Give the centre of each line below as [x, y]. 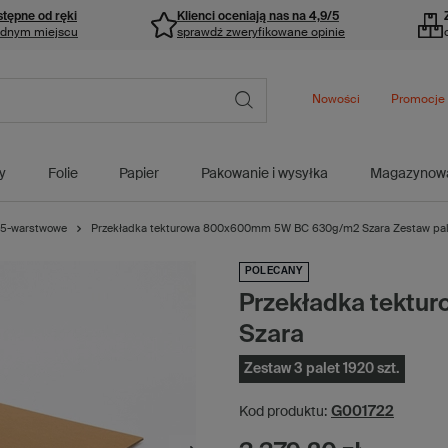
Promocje [418, 99]
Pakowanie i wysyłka [265, 174]
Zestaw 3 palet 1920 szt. [322, 368]
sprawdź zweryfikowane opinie [261, 33]
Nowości [336, 99]
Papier [139, 174]
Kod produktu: [283, 411]
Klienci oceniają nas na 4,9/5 [258, 17]
